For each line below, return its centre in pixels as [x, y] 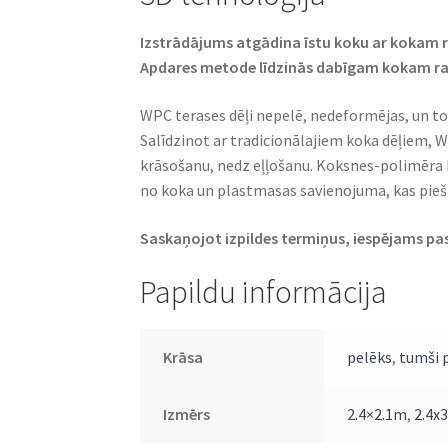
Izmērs [186, 413]
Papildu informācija [264, 292]
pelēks [369, 356]
